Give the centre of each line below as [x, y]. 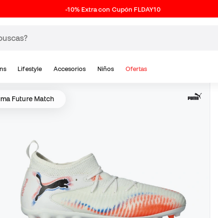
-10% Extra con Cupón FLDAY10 [113, 9]
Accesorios [70, 69]
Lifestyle [30, 69]
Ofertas [136, 69]
